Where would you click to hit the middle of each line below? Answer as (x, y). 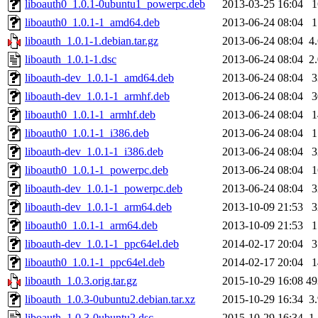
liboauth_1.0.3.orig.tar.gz (81, 281)
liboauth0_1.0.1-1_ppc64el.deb (95, 263)
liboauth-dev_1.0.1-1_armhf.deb (97, 97)
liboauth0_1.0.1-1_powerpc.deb (97, 170)
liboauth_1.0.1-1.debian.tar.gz (92, 41)
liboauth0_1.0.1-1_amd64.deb (92, 23)
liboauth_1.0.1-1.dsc (71, 60)
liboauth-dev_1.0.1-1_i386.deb (94, 152)
